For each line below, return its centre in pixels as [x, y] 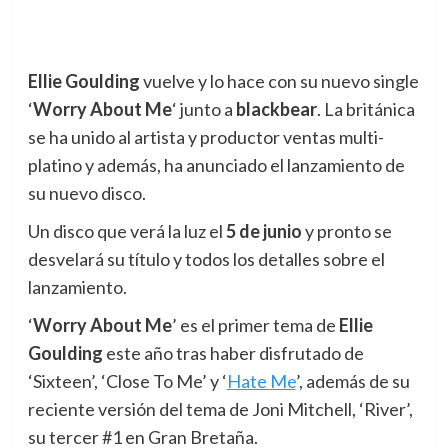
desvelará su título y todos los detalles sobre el [206, 259]
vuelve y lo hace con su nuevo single [279, 81]
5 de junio [263, 231]
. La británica [365, 109]
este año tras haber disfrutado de [233, 353]
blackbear [276, 109]
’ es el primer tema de [255, 325]
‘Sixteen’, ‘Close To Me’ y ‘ [127, 381]
